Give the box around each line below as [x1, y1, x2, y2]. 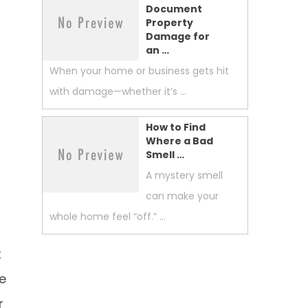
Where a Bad [146, 134, 213, 148]
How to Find [146, 120, 206, 134]
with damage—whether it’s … [49, 85, 186, 98]
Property [146, 16, 193, 30]
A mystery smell [146, 168, 223, 182]
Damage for [146, 30, 210, 43]
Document [146, 2, 202, 16]
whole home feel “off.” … [49, 210, 166, 223]
